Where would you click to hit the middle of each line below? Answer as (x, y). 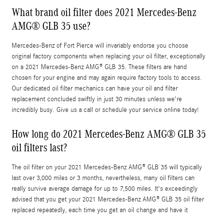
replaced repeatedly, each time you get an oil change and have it (100, 210)
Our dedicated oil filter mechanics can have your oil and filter (95, 88)
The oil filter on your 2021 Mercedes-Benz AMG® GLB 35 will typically (107, 167)
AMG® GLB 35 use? (51, 26)
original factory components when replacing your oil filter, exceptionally (109, 56)
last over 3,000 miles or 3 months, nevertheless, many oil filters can (103, 178)
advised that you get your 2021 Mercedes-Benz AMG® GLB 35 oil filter (108, 199)
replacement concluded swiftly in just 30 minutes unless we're (97, 99)
